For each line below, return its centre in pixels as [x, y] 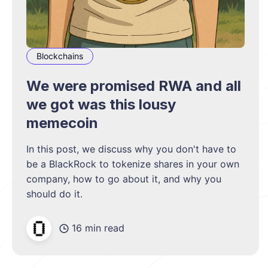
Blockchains [60, 56]
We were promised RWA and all [134, 86]
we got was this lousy [101, 104]
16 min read [98, 228]
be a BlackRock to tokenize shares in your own [133, 164]
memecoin [62, 123]
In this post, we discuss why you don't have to [131, 149]
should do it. [54, 194]
